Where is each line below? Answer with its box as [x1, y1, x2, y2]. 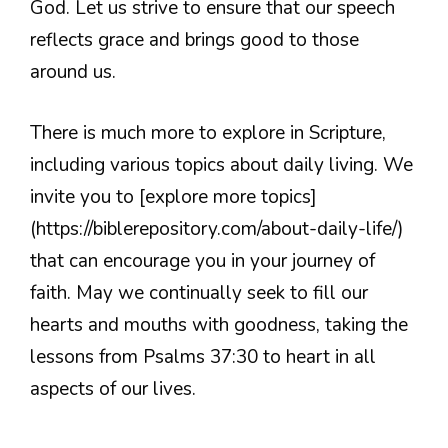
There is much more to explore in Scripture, [30, 119, 386, 146]
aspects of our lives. [30, 375, 196, 402]
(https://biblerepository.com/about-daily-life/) [30, 215, 404, 242]
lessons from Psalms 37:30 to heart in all [30, 343, 376, 370]
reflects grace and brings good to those [30, 27, 359, 54]
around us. [30, 59, 116, 86]
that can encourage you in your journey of [30, 247, 375, 274]
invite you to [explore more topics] [30, 183, 317, 210]
